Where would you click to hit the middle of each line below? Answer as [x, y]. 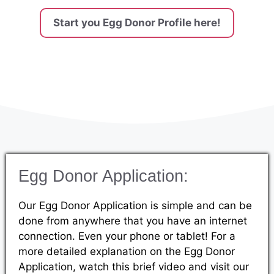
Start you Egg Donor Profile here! [137, 22]
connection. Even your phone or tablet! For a [127, 236]
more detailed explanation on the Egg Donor [127, 251]
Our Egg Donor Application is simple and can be [135, 205]
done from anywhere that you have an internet [133, 220]
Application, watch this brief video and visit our [134, 266]
